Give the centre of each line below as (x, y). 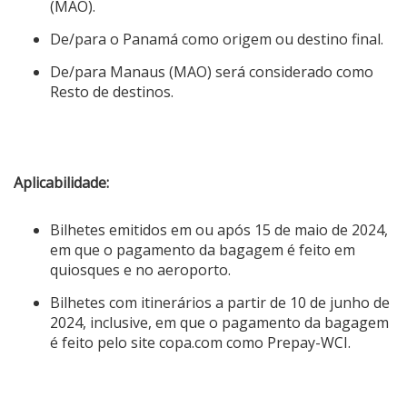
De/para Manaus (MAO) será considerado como (212, 71)
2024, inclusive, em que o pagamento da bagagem (219, 322)
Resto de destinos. (112, 91)
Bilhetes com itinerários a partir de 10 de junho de (220, 302)
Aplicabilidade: (61, 182)
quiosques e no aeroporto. (140, 269)
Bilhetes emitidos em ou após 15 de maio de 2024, (219, 229)
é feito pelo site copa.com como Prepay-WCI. (200, 342)
